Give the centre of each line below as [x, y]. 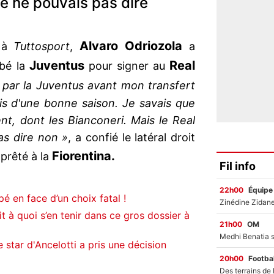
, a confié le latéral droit [132, 138]
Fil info [238, 166]
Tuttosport [42, 46]
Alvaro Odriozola [131, 46]
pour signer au [127, 66]
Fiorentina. [83, 156]
